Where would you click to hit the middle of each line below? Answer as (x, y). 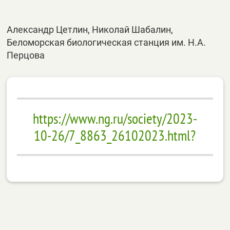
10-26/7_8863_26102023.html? (115, 135)
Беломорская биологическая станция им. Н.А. (107, 42)
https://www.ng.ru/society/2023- (115, 118)
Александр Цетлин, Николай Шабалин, (90, 30)
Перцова (26, 55)
